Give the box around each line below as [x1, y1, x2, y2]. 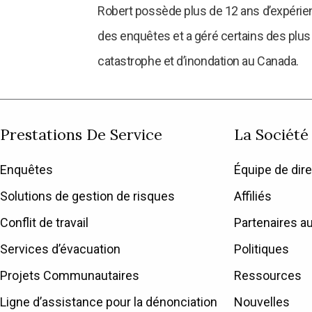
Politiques [234, 242, 289, 257]
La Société [234, 124, 309, 144]
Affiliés [234, 189, 272, 204]
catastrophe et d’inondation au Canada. [97, 53, 299, 68]
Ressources [234, 268, 302, 283]
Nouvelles [234, 295, 290, 310]
